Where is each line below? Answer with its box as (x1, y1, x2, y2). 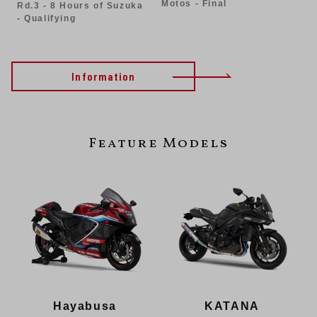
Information (71, 69, 136, 83)
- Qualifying (17, 13, 76, 23)
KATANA (204, 299, 260, 312)
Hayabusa (53, 299, 117, 312)
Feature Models (88, 133, 229, 154)
